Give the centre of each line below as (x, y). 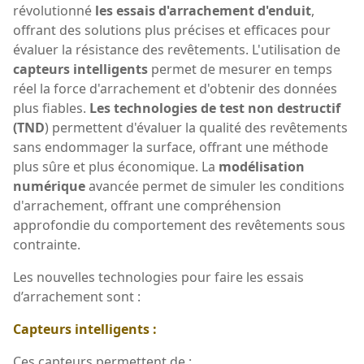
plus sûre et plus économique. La (116, 166)
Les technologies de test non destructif (215, 108)
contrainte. (47, 244)
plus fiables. (51, 108)
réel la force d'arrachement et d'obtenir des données (175, 88)
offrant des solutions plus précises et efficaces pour (172, 30)
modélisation (262, 166)
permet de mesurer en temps (240, 69)
